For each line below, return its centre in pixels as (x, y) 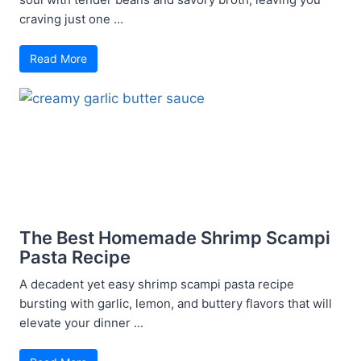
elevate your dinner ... (81, 323)
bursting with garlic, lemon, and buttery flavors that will (176, 304)
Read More (58, 59)
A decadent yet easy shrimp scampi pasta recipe (157, 284)
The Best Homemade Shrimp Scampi (175, 238)
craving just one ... (71, 19)
